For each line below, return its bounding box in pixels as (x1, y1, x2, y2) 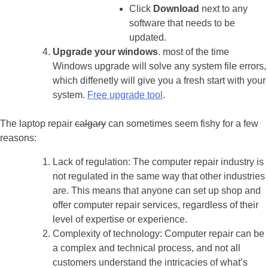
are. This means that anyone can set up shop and (53, 185, 261, 196)
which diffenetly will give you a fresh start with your (53, 75, 266, 86)
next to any (199, 3, 248, 14)
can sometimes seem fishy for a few (106, 118, 258, 129)
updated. (129, 32, 166, 42)
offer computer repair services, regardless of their (53, 199, 258, 210)
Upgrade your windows (53, 46, 158, 57)
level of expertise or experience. (53, 214, 187, 224)
